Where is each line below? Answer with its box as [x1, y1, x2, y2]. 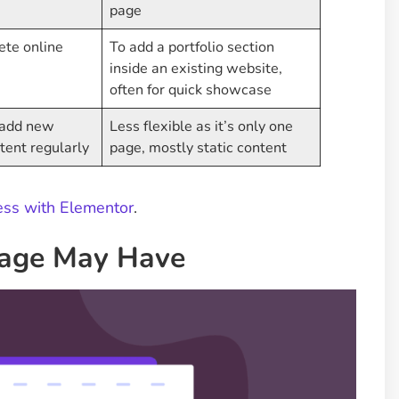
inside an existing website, [110, 59, 283, 79]
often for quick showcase [110, 80, 273, 101]
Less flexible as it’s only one [110, 117, 294, 137]
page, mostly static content [110, 138, 288, 159]
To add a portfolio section [110, 37, 275, 58]
